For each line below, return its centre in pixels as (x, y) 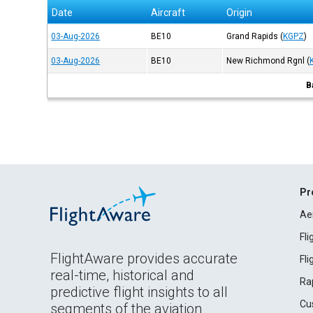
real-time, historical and (122, 275)
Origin (240, 13)
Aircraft (168, 13)
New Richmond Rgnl (266, 61)
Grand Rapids (253, 36)
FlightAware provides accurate (144, 259)
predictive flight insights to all (139, 292)
